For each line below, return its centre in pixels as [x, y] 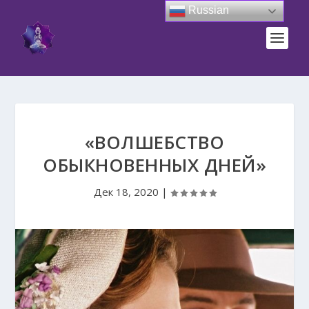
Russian [208, 10]
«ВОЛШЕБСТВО [154, 142]
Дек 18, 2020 [126, 192]
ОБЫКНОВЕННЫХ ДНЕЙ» [154, 165]
